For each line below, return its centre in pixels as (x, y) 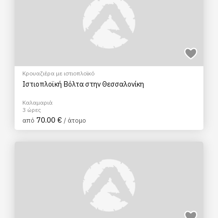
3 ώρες (32, 110)
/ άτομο (75, 120)
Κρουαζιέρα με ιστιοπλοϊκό (58, 73)
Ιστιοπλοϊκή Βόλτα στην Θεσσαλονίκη (83, 84)
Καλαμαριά (37, 102)
